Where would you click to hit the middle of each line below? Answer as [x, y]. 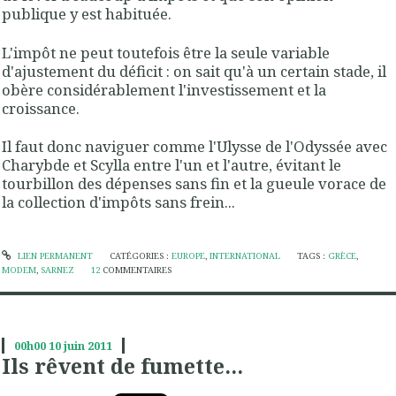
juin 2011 [88, 346]
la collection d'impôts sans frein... [118, 202]
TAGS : [313, 256]
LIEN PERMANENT [53, 256]
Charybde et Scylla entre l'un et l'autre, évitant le [171, 164]
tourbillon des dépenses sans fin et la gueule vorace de [194, 183]
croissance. [41, 108]
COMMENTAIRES [137, 270]
